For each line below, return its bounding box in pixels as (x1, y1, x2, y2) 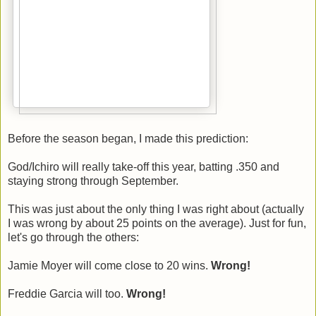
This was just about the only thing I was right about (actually (8, 203, 304, 216)
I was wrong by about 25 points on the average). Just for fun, (8, 217, 306, 230)
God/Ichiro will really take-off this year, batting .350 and (8, 161, 279, 174)
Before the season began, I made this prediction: (8, 133, 248, 145)
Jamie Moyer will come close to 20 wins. (8, 260, 211, 272)
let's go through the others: (8, 231, 139, 244)
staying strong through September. (8, 175, 178, 188)
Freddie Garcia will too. (8, 288, 126, 300)
